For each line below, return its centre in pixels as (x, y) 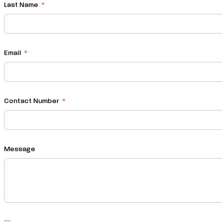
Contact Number (31, 101)
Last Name (21, 5)
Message (20, 149)
